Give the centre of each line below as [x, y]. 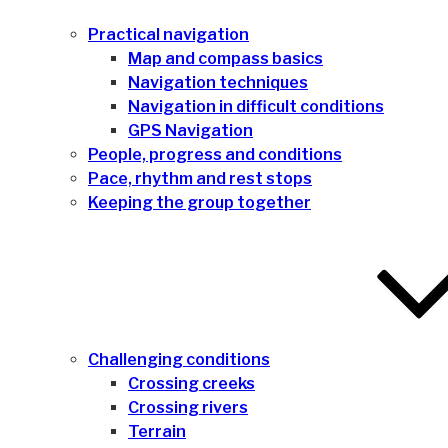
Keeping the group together [199, 202]
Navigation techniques [218, 82]
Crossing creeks [191, 383]
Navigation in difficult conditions [256, 106]
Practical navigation [168, 34]
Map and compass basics [225, 58]
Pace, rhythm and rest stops [200, 178]
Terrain [157, 431]
